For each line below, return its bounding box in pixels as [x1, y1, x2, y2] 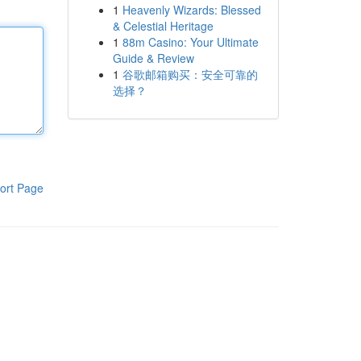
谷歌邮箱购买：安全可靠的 [122, 66, 258, 82]
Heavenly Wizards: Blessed [122, 2, 261, 18]
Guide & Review [112, 50, 194, 66]
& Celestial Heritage [112, 18, 214, 34]
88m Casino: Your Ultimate [122, 34, 259, 50]
